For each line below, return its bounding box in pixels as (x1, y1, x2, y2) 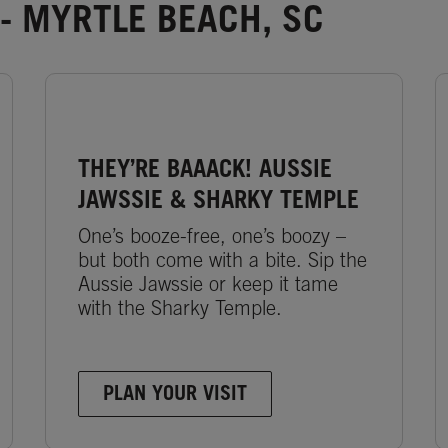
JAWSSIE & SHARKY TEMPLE (78, 190, 359, 215)
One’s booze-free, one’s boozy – (78, 228, 346, 249)
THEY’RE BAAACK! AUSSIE (78, 159, 332, 184)
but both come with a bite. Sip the (78, 252, 367, 273)
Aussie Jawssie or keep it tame (78, 276, 338, 297)
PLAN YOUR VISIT (103, 385, 247, 406)
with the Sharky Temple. (78, 300, 282, 321)
